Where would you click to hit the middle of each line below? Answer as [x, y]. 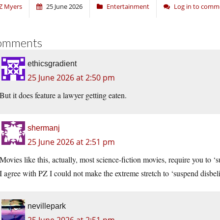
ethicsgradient [52, 64]
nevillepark [47, 206]
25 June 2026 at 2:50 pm [71, 78]
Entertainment [128, 7]
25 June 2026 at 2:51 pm [71, 142]
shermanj [44, 128]
